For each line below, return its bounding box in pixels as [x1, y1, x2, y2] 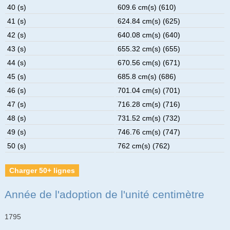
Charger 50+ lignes [9, 166, 75, 175]
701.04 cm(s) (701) [118, 86, 181, 94]
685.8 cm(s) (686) [118, 72, 177, 81]
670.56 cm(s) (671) [118, 58, 181, 67]
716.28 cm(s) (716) [118, 100, 181, 108]
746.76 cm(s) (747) [118, 127, 181, 136]
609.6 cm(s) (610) [118, 3, 177, 11]
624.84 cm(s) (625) [118, 16, 181, 25]
